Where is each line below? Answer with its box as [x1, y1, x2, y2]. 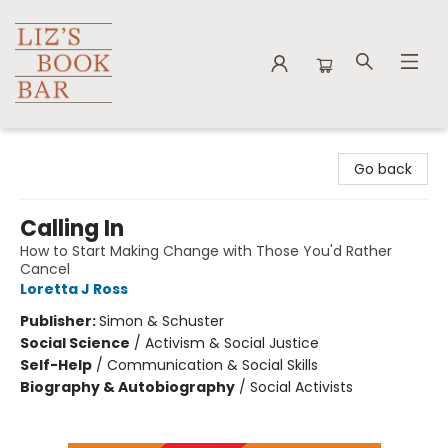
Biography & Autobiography [20, 377, 235, 397]
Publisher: [20, 311, 99, 331]
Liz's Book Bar [15, 137, 104, 157]
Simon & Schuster [99, 311, 224, 331]
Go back [354, 159, 412, 179]
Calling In [20, 213, 124, 244]
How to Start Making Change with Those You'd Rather [20, 241, 392, 261]
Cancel [20, 259, 70, 279]
